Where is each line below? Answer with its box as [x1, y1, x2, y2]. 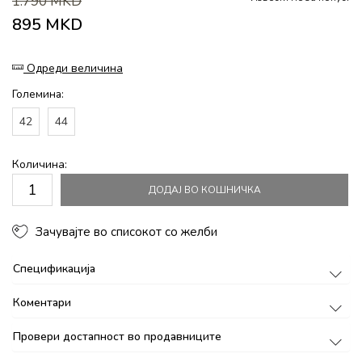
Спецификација [13, 260, 95, 276]
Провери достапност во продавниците [13, 328, 221, 344]
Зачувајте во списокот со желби [36, 223, 218, 240]
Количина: [12, 157, 67, 172]
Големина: [12, 86, 64, 102]
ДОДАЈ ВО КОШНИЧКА [148, 183, 261, 196]
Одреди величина [27, 61, 123, 76]
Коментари [13, 294, 71, 310]
